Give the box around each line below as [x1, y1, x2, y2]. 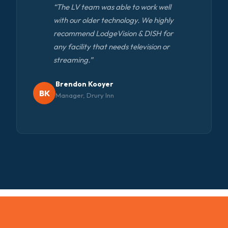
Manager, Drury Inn [55, 91, 114, 100]
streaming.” [53, 55, 93, 65]
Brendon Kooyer [55, 79, 113, 89]
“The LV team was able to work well [53, 2, 171, 12]
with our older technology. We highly [53, 15, 174, 25]
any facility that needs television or [53, 42, 169, 52]
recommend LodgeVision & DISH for [53, 28, 173, 39]
